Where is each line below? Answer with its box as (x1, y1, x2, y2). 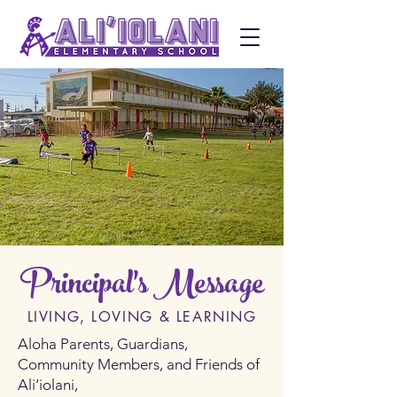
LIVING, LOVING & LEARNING (27, 307, 257, 326)
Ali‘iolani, (18, 376, 78, 393)
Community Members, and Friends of (18, 355, 260, 373)
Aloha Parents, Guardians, (18, 335, 188, 353)
